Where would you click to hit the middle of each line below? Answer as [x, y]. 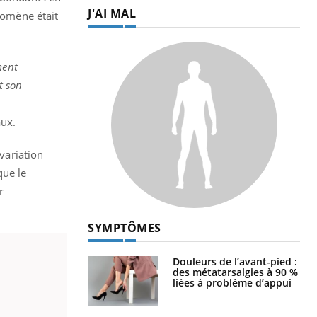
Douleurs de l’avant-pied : [235, 261]
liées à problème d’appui [232, 282]
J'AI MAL [112, 13]
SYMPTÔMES [125, 227]
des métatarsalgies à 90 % [235, 272]
